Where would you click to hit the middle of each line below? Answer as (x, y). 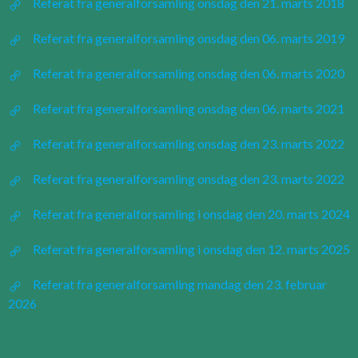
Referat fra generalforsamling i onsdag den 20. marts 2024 (191, 214)
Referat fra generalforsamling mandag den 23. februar (180, 284)
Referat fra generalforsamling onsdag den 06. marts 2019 (189, 38)
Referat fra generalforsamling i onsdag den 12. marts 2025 (191, 249)
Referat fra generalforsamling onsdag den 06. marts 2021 (189, 108)
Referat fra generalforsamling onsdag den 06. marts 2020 (189, 73)
